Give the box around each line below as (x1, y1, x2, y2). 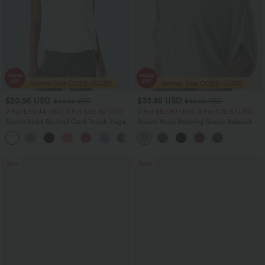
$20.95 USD (5, 96, 50, 105)
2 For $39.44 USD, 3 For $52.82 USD (5, 107, 122, 116)
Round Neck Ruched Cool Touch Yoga (5, 117, 125, 126)
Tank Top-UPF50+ (5, 125, 62, 134)
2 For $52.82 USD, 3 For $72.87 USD (137, 107, 253, 116)
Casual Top (137, 125, 172, 134)
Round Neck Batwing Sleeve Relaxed (137, 117, 251, 126)
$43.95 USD (184, 96, 223, 105)
